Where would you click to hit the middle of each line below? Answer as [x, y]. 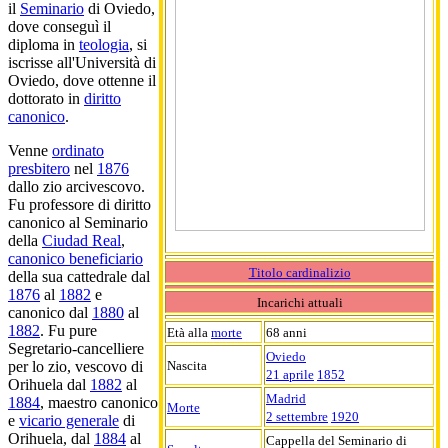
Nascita [187, 365]
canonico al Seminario [78, 222]
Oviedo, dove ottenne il [82, 80]
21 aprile [290, 374]
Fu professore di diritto [79, 204]
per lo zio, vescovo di [75, 366]
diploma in [43, 44]
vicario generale [69, 420]
